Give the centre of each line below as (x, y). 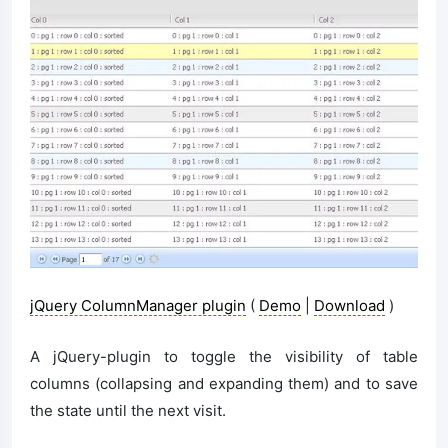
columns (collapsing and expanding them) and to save (224, 384)
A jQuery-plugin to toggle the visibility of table (224, 357)
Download (349, 306)
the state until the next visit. (128, 411)
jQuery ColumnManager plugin (138, 306)
